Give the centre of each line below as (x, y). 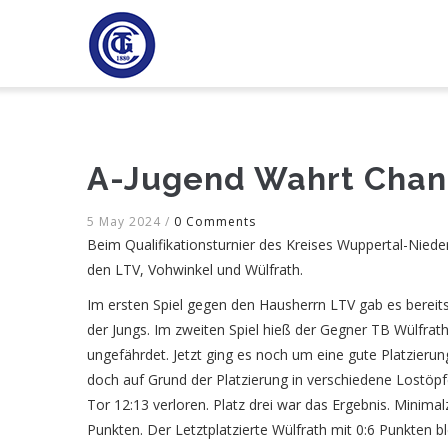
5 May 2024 (126, 221)
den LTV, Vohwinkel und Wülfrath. (195, 269)
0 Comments (215, 221)
